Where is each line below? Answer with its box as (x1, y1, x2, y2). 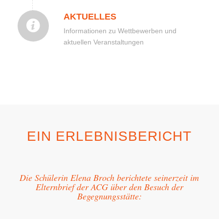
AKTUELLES (63, 12, 116, 22)
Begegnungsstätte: (77, 190, 142, 202)
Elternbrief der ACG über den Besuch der (35, 181, 183, 193)
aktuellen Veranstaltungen (63, 38, 144, 46)
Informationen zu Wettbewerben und (63, 27, 176, 35)
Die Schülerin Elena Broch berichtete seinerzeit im (20, 172, 199, 184)
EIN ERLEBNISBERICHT (27, 129, 192, 144)
